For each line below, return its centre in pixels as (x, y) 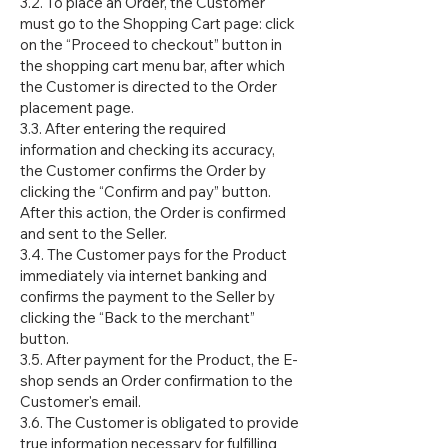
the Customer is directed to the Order (148, 87)
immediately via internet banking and (143, 276)
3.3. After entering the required (123, 129)
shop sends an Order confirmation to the (156, 381)
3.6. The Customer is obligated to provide (159, 423)
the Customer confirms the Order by (143, 171)
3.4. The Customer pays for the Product (153, 255)
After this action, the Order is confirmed (153, 213)
